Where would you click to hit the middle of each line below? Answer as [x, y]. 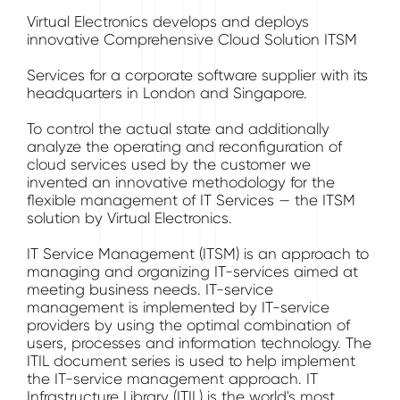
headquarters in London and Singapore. [167, 93]
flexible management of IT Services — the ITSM [191, 200]
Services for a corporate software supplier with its [197, 75]
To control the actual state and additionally [178, 129]
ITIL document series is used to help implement [191, 361]
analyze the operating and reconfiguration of [184, 146]
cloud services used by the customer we [169, 164]
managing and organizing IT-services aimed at [192, 271]
